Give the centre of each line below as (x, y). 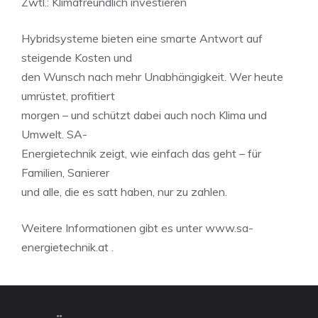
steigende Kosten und (77, 57)
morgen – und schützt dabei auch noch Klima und (144, 115)
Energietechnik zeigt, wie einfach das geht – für (141, 153)
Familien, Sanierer (65, 172)
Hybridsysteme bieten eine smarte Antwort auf (142, 38)
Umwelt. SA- (54, 134)
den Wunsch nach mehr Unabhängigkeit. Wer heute (152, 77)
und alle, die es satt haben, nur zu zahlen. (124, 192)
